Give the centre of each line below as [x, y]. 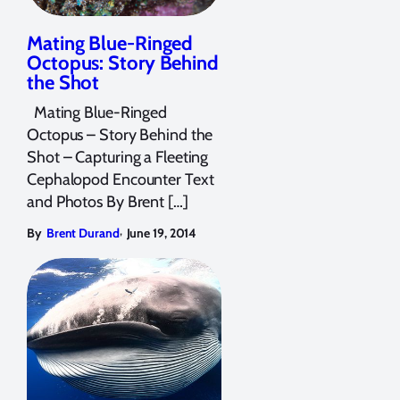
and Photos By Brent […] [108, 201]
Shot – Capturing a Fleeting [118, 157]
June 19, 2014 [162, 233]
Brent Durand [83, 233]
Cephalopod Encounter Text [121, 179]
